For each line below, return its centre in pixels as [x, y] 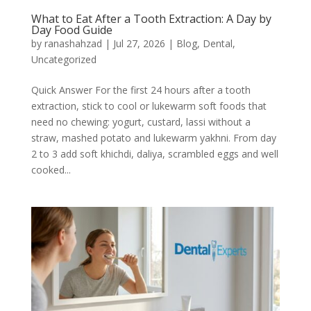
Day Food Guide [72, 30]
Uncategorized [64, 60]
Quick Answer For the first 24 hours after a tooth [141, 90]
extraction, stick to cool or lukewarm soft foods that [149, 106]
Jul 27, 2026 [139, 44]
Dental [217, 44]
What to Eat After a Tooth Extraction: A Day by [151, 19]
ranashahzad [73, 44]
